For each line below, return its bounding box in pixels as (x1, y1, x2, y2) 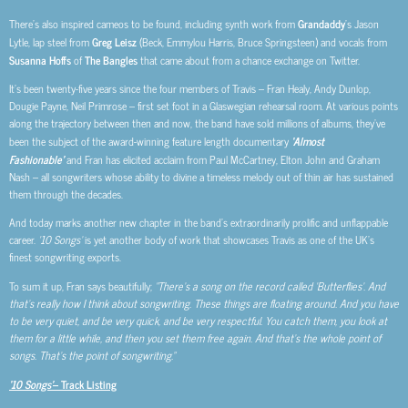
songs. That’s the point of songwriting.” (9, 345, 175, 364)
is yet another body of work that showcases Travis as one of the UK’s (85, 230, 374, 250)
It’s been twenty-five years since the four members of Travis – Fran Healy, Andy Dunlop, (9, 79, 371, 98)
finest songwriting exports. (9, 248, 121, 267)
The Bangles (85, 50, 140, 68)
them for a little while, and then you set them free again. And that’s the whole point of (9, 328, 381, 347)
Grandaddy (298, 14, 345, 32)
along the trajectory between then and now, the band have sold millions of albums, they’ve (9, 114, 385, 133)
